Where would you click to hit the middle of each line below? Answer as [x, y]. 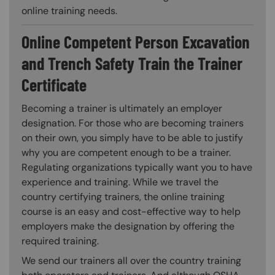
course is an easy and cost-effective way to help [131, 212]
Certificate [54, 85]
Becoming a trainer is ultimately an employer [122, 109]
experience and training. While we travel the [120, 182]
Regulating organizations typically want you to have [137, 168]
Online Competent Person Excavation [136, 42]
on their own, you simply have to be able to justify [132, 138]
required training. [60, 241]
